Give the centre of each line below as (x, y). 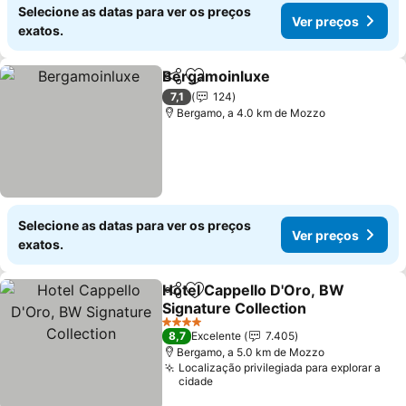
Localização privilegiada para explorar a (280, 367)
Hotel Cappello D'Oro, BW (254, 290)
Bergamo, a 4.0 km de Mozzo (251, 113)
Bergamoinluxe (217, 76)
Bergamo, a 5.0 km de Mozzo (251, 352)
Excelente (217, 336)
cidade (196, 381)
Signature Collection (235, 308)
